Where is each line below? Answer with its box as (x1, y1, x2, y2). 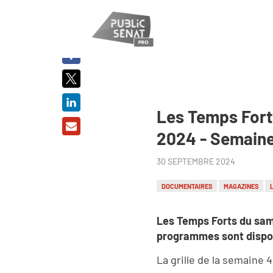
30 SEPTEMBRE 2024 (157, 155, 235, 166)
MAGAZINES (223, 182, 259, 190)
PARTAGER (57, 19, 86, 27)
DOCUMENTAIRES (161, 182, 213, 190)
